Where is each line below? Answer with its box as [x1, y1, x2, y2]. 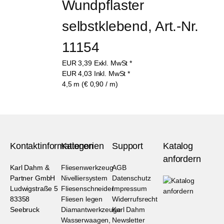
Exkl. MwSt [93, 58, 128, 67]
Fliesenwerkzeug [61, 163, 113, 171]
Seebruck [10, 205, 39, 213]
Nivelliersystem [61, 173, 107, 182]
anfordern [163, 153, 201, 164]
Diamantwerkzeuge [61, 205, 121, 213]
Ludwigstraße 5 [10, 184, 58, 192]
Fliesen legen [61, 194, 103, 203]
